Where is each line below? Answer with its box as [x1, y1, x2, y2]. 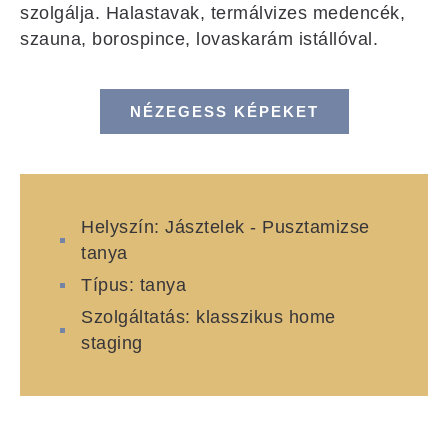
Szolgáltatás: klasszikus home [81, 307, 336, 328]
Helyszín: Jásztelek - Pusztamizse [81, 217, 370, 238]
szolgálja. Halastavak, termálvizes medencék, [20, 3, 405, 24]
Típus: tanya [81, 275, 187, 296]
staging [81, 333, 143, 354]
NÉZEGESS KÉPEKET [129, 103, 319, 121]
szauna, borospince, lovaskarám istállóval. [20, 29, 378, 50]
